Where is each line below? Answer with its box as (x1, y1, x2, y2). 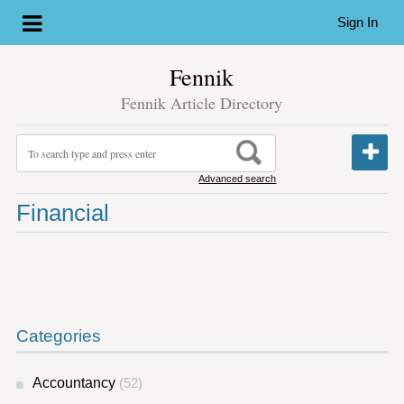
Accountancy (32, 375, 115, 390)
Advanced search (198, 173, 277, 184)
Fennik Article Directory (121, 92, 283, 114)
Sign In (337, 14, 379, 30)
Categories (15, 326, 101, 345)
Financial (15, 199, 109, 226)
